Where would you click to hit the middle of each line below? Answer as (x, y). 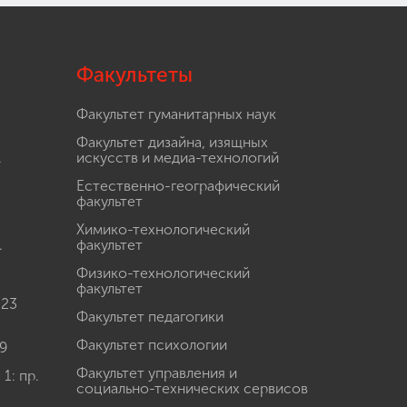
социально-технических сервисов (192, 389)
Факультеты (134, 75)
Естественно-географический (178, 186)
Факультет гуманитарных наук (176, 114)
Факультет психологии (151, 345)
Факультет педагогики (149, 317)
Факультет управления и (156, 373)
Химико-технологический (163, 230)
